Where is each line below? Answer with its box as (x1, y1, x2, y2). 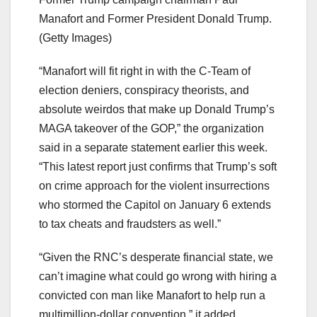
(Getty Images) (39, 31, 112, 44)
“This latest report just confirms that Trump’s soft (39, 160, 277, 173)
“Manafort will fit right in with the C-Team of (39, 64, 250, 77)
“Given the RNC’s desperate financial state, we (39, 250, 273, 263)
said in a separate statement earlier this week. (39, 141, 267, 154)
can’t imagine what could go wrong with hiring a (39, 270, 277, 282)
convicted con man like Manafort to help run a (39, 289, 265, 301)
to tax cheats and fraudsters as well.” (39, 217, 224, 230)
